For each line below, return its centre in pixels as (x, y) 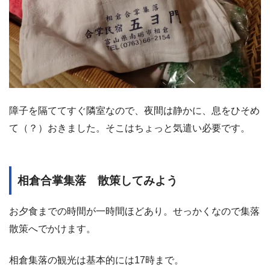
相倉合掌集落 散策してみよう (98, 180)
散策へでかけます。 (52, 228)
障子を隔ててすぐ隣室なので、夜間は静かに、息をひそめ (134, 111)
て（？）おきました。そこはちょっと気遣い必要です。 (130, 128)
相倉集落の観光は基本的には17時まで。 (96, 260)
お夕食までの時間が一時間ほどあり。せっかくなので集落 (134, 211)
